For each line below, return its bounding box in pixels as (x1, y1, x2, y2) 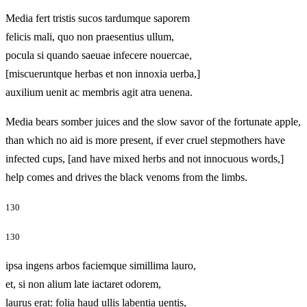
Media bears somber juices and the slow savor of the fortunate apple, (5, 115, 301, 127)
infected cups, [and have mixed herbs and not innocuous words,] (5, 152, 284, 164)
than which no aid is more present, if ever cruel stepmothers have (5, 134, 285, 146)
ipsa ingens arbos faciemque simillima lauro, (5, 260, 196, 271)
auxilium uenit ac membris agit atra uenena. (5, 86, 234, 98)
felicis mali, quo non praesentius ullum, (5, 30, 174, 42)
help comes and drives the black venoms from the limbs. (5, 171, 288, 183)
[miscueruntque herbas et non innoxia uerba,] (5, 67, 200, 79)
